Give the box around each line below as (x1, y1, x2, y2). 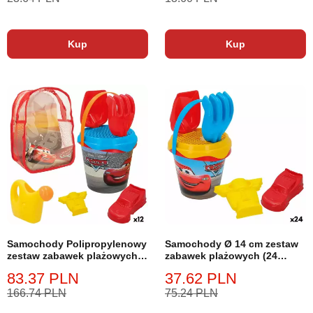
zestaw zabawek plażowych (7, 250, 138, 261)
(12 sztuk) (7, 262, 54, 273)
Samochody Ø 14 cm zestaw (165, 238, 298, 249)
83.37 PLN (7, 270, 79, 287)
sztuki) (165, 262, 197, 273)
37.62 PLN (165, 270, 237, 287)
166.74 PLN (7, 287, 66, 299)
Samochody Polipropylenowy (7, 238, 147, 249)
